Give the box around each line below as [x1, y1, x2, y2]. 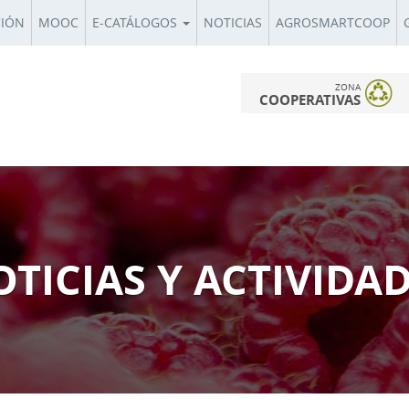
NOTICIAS [204, 14, 262, 31]
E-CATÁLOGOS [92, 14, 181, 31]
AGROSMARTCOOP [276, 14, 390, 31]
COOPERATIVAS [259, 90, 361, 110]
